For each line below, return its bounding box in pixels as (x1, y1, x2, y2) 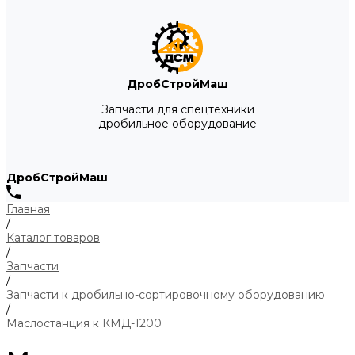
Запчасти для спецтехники (101, 102, 254, 116)
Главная (6, 202, 50, 216)
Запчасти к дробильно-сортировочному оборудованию (6, 288, 325, 302)
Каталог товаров (6, 231, 100, 245)
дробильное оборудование (98, 116, 257, 131)
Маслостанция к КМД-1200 (6, 316, 162, 330)
